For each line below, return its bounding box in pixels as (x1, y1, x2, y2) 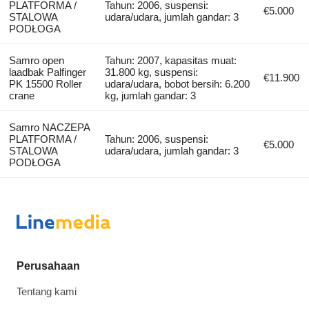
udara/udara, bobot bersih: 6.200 (105, 77, 250, 90)
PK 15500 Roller (8, 77, 82, 90)
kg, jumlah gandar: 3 (105, 89, 197, 101)
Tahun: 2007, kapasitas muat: (105, 54, 237, 66)
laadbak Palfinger (8, 66, 86, 78)
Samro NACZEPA (8, 121, 90, 133)
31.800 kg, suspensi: (105, 66, 199, 78)
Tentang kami (17, 286, 77, 297)
